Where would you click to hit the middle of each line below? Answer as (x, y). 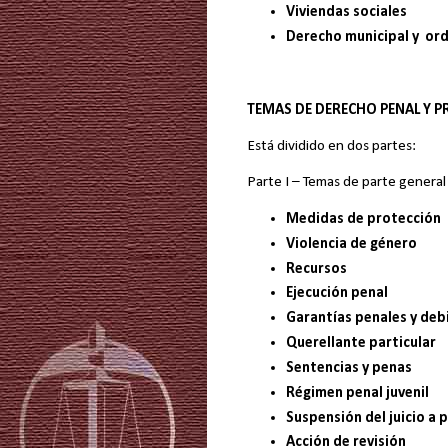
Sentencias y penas (348, 367)
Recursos (316, 268)
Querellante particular (360, 343)
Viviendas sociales (346, 12)
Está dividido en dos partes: (331, 146)
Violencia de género (351, 243)
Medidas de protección (363, 218)
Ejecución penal (336, 293)
